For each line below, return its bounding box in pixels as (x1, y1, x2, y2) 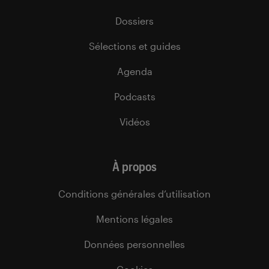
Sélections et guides (88, 40, 181, 52)
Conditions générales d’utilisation (58, 188, 211, 200)
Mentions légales (96, 213, 173, 225)
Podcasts (113, 91, 156, 103)
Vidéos (119, 116, 150, 128)
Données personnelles (84, 238, 185, 250)
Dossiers (115, 15, 154, 27)
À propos (112, 159, 157, 174)
